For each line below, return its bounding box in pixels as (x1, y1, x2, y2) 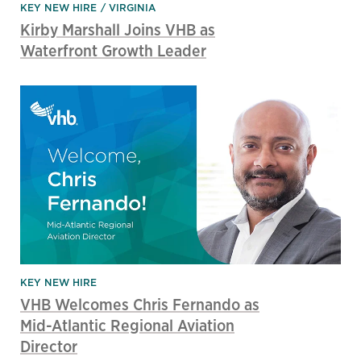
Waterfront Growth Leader (20, 39, 206, 61)
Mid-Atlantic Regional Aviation (20, 314, 234, 337)
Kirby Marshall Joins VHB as (20, 18, 215, 40)
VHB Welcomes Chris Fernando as (20, 293, 259, 316)
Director (20, 335, 77, 358)
